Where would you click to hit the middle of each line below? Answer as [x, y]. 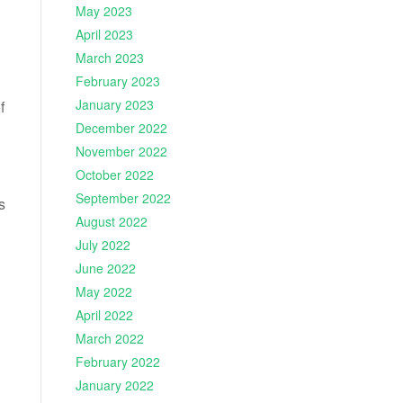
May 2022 [103, 292]
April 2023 [104, 35]
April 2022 [104, 315]
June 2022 [105, 269]
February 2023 [117, 81]
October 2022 [114, 175]
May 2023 [103, 11]
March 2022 [109, 339]
